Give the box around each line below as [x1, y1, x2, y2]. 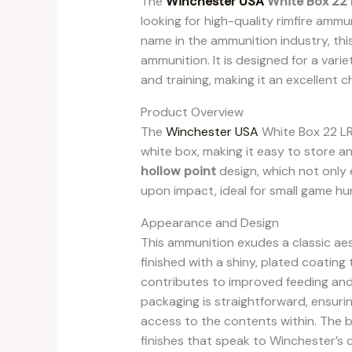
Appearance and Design [140, 214, 279, 231]
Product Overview [140, 103, 244, 120]
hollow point [140, 162, 216, 179]
